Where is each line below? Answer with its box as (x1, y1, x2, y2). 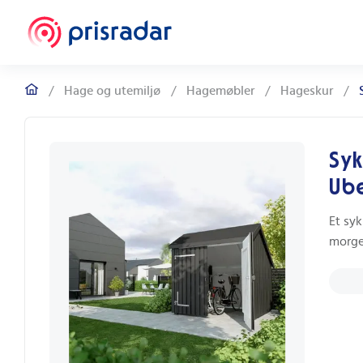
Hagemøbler (186, 84, 254, 97)
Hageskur (280, 84, 333, 97)
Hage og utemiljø (64, 84, 160, 97)
